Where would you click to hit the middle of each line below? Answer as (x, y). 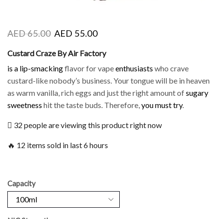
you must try (162, 105)
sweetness (25, 105)
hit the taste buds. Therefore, (92, 105)
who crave (171, 68)
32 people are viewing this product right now (87, 125)
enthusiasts (134, 68)
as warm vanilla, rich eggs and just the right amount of (97, 93)
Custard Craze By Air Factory (57, 53)
